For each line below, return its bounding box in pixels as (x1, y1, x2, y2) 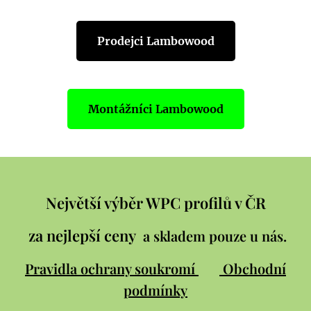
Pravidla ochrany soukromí (25, 259, 199, 278)
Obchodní (223, 259, 286, 278)
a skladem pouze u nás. (142, 226, 287, 245)
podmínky (124, 280, 187, 299)
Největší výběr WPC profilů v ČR (45, 192, 266, 213)
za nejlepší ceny (24, 225, 143, 246)
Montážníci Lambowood (87, 102, 224, 116)
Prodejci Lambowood (96, 34, 215, 48)
